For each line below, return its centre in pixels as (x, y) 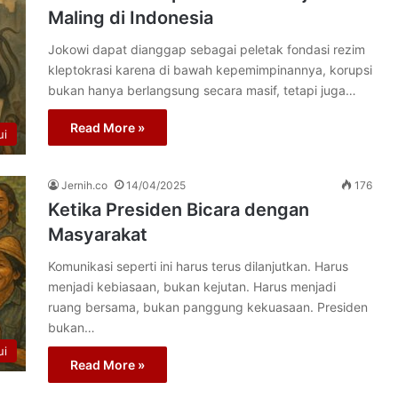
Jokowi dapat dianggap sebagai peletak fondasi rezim (207, 49)
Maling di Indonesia (131, 18)
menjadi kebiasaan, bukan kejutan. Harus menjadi (192, 287)
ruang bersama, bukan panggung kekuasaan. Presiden (208, 307)
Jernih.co (84, 185)
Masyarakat (98, 235)
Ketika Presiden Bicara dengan (179, 210)
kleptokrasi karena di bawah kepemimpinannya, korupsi (210, 70)
